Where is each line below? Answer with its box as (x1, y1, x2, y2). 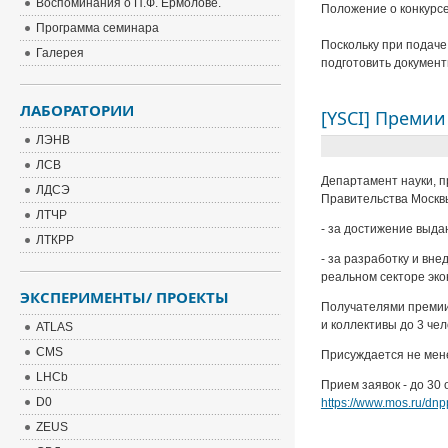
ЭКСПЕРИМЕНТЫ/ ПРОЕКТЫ (20, 287, 230, 307)
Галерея (36, 46, 85, 60)
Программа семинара (36, 21, 160, 35)
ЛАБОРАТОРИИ (20, 100, 135, 120)
